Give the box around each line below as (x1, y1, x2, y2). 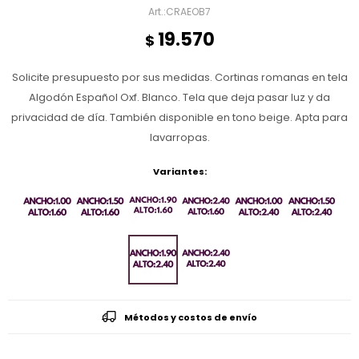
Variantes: (152, 165, 207, 178)
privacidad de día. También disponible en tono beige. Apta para (11, 110, 348, 125)
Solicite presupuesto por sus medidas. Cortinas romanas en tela (11, 70, 348, 85)
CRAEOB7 (166, 5, 211, 18)
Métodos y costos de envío (124, 311, 257, 324)
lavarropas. (149, 130, 210, 145)
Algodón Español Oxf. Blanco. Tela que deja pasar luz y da (29, 90, 330, 105)
